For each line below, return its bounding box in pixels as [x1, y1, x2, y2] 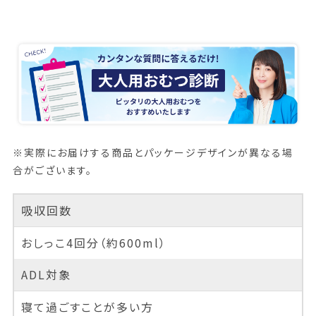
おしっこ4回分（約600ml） [20, 234, 166, 252]
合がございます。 [12, 163, 92, 178]
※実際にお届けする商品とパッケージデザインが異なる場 [12, 145, 293, 160]
